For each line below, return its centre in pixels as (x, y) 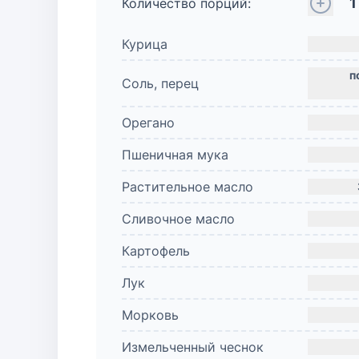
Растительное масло (188, 187)
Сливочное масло (178, 219)
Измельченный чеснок (193, 347)
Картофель (156, 251)
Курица (145, 44)
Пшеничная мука (175, 155)
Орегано (148, 123)
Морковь (150, 315)
